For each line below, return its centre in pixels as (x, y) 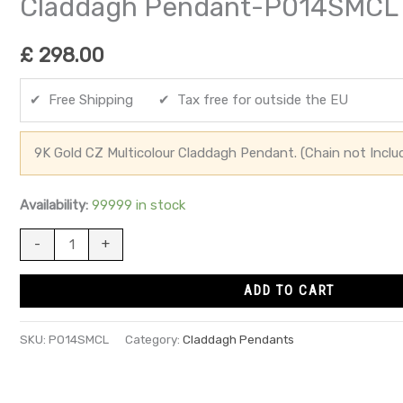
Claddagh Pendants (238, 339)
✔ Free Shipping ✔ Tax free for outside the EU (189, 99)
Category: (154, 339)
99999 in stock (139, 205)
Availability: (54, 205)
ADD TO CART (289, 290)
